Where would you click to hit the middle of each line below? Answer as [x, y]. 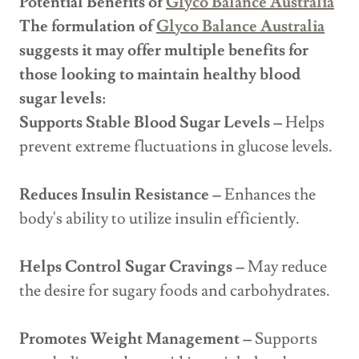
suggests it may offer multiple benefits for [164, 51]
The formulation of [88, 27]
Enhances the [268, 195]
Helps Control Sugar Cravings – [132, 267]
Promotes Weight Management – [135, 339]
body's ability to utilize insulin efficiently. [159, 219]
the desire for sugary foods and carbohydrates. [175, 291]
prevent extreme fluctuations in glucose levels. [176, 147]
